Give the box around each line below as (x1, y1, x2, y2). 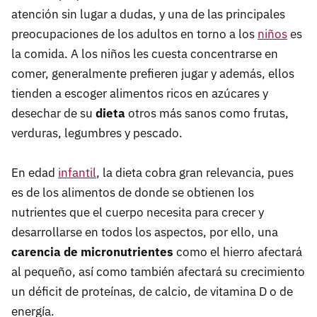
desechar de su (11, 105, 96, 121)
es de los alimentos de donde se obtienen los (11, 184, 254, 200)
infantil (58, 164, 96, 180)
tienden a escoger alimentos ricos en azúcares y (11, 85, 268, 101)
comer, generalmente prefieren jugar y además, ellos (11, 65, 294, 81)
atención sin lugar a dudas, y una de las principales (11, 6, 285, 22)
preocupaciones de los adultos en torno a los (11, 25, 258, 42)
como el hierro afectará (176, 243, 302, 260)
